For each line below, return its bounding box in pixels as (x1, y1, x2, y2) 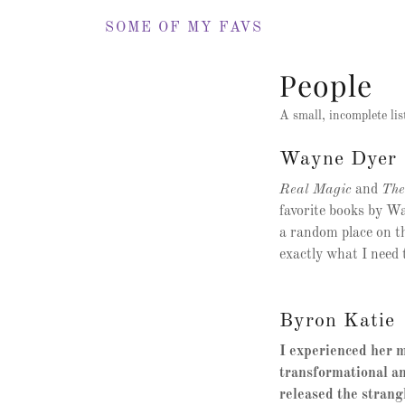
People (279, 65, 373, 104)
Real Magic (279, 183, 353, 197)
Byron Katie (279, 311, 396, 331)
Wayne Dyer (279, 149, 398, 169)
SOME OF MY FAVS (105, 21, 263, 35)
